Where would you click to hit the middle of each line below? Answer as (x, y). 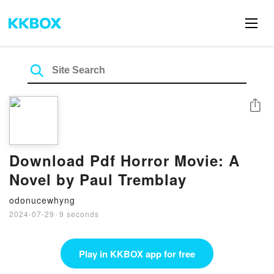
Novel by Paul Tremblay (98, 179)
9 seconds (79, 214)
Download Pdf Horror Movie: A (124, 160)
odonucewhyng (42, 200)
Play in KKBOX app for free (137, 254)
